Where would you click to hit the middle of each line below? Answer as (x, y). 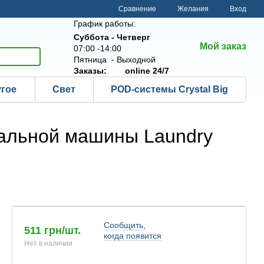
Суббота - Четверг (112, 37)
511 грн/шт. (52, 230)
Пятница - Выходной (115, 59)
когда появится (132, 236)
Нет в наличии (48, 243)
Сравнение (137, 9)
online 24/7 (147, 70)
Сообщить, (124, 225)
